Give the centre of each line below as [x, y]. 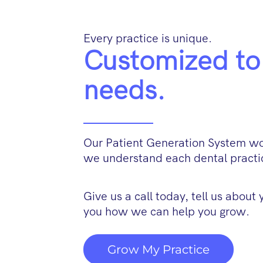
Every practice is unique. [148, 39]
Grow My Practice [159, 250]
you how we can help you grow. [166, 212]
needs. [124, 90]
